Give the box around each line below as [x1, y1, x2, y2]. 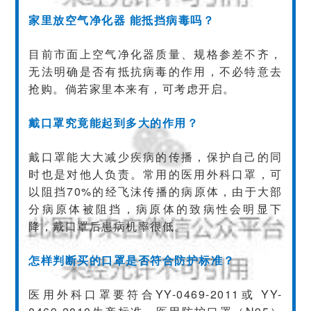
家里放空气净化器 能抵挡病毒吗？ [28, 11, 215, 28]
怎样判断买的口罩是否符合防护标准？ [28, 251, 235, 268]
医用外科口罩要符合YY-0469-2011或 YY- [28, 285, 283, 302]
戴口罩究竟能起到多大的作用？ [28, 114, 199, 131]
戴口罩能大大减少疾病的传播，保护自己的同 [28, 148, 283, 165]
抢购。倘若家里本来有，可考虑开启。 [28, 80, 235, 96]
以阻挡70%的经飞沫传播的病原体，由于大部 [28, 183, 283, 199]
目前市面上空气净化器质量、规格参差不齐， [28, 45, 283, 62]
